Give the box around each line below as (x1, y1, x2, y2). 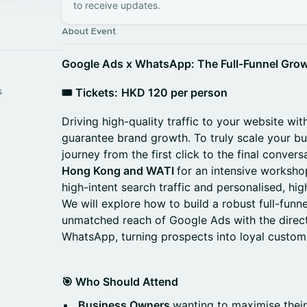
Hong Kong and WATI (62, 164, 177, 177)
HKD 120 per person (121, 86, 228, 99)
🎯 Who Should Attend (62, 275, 178, 288)
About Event (62, 25, 116, 37)
